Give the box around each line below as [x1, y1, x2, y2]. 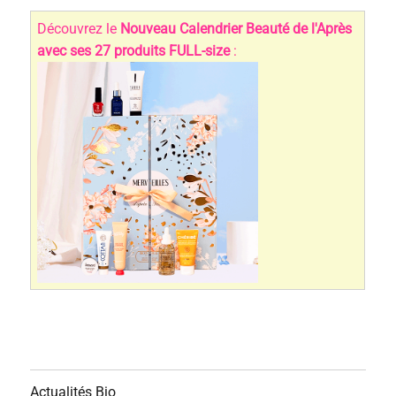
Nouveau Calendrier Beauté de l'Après [120, 20, 353, 38]
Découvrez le [37, 20, 121, 38]
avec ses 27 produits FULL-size [37, 42, 231, 60]
